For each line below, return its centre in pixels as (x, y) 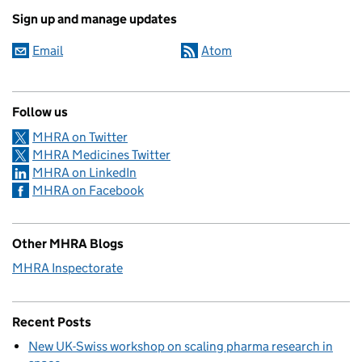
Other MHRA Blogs (68, 244)
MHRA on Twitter (80, 137)
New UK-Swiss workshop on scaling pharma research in (181, 347)
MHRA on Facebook (88, 191)
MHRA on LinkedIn (84, 173)
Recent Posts (52, 322)
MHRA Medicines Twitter (101, 155)
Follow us (40, 112)
